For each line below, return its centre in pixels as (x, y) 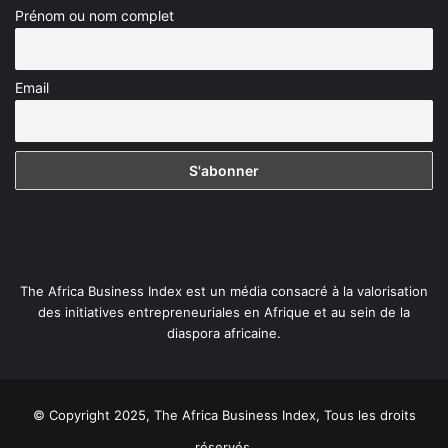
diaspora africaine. (224, 332)
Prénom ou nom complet (94, 16)
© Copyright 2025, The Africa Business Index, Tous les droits (224, 414)
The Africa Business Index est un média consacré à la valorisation (224, 290)
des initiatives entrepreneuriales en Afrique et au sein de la (224, 311)
